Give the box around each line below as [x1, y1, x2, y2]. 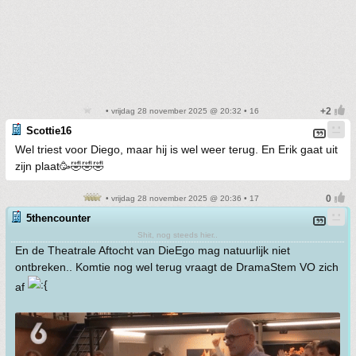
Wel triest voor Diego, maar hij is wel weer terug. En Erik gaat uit [15, 142, 338, 156]
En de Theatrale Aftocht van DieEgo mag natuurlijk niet [15, 243, 290, 257]
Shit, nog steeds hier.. [137, 230, 218, 239]
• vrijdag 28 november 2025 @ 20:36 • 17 [103, 193, 259, 203]
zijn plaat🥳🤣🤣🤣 [15, 159, 104, 172]
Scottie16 [26, 124, 72, 137]
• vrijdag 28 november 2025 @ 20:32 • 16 [103, 106, 259, 115]
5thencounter [26, 211, 91, 224]
